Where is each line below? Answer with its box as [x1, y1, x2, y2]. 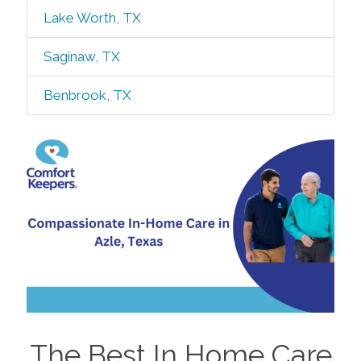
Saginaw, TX [43, 48, 120, 64]
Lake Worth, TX [43, 10, 141, 26]
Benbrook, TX [43, 87, 131, 103]
